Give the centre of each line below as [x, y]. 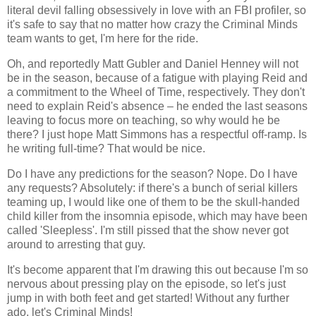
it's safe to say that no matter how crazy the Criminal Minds [152, 25]
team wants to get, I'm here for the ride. [103, 39]
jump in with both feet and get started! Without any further [148, 298]
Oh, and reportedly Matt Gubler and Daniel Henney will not [153, 64]
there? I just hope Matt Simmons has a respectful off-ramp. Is [157, 135]
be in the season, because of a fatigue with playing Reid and [157, 78]
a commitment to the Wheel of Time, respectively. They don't [156, 92]
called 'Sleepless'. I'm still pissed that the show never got [148, 231]
